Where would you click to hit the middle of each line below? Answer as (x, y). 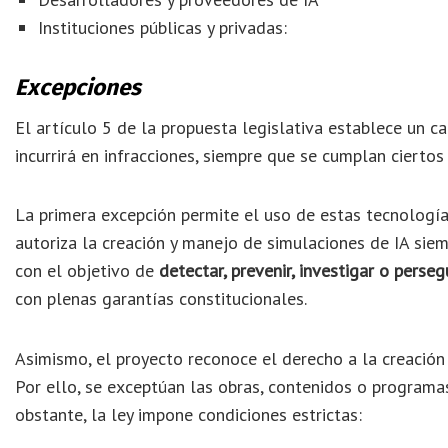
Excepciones (78, 87)
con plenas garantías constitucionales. (161, 299)
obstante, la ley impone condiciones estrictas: (188, 414)
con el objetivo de (87, 271)
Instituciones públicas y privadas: (163, 27)
